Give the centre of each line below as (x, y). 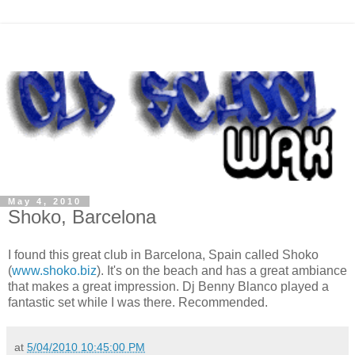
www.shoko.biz (54, 270)
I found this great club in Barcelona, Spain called (145, 254)
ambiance (319, 270)
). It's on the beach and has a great (194, 270)
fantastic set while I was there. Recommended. (138, 302)
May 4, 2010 (45, 202)
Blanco (258, 286)
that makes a (45, 286)
